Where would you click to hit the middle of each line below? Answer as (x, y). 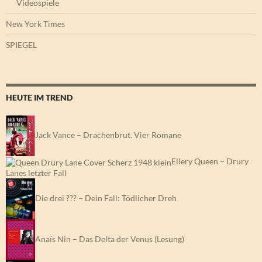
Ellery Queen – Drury (210, 161)
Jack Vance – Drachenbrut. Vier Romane (108, 135)
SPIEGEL (21, 45)
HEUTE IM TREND (39, 98)
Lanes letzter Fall (36, 173)
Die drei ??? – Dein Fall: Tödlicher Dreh (106, 198)
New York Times (35, 24)
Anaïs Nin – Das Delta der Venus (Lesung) (110, 239)
